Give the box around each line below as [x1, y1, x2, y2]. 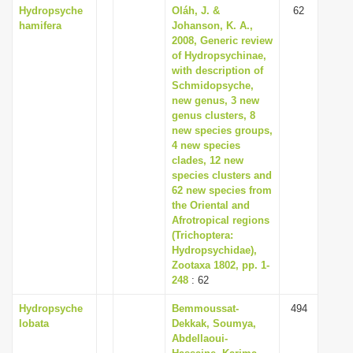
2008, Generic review [172, 35, 273, 46]
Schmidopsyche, [172, 80, 254, 91]
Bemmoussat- [172, 303, 239, 314]
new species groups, [172, 124, 273, 136]
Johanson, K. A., [172, 20, 253, 32]
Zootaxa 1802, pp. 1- [172, 259, 269, 271]
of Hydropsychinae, [172, 50, 266, 61]
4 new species [172, 139, 240, 151]
